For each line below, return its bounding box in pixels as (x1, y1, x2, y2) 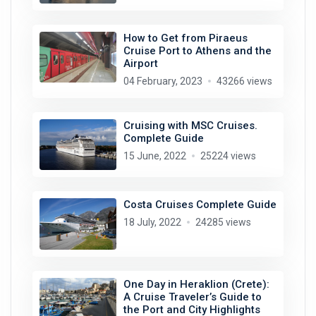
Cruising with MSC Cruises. (123, 119, 257, 132)
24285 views (195, 217, 251, 229)
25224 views (200, 150, 256, 162)
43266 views (216, 75, 272, 87)
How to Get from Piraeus (123, 31, 248, 44)
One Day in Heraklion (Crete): (123, 277, 269, 291)
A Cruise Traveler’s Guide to (123, 290, 262, 303)
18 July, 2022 (123, 217, 181, 229)
